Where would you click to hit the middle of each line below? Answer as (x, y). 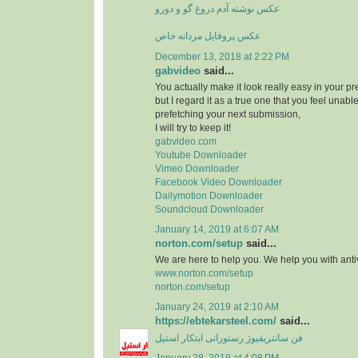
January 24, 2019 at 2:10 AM (217, 307)
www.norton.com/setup (204, 274)
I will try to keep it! (193, 127)
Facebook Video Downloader (219, 182)
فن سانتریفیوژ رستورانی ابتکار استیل (229, 338)
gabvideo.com (186, 141)
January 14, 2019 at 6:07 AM (217, 230)
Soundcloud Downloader (209, 209)
